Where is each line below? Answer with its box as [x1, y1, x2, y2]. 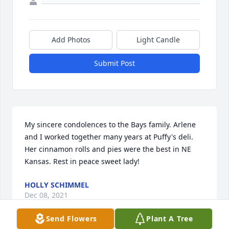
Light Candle [136, 35, 180, 45]
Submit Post [94, 58, 135, 68]
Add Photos [51, 35, 90, 45]
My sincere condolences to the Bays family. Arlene [25, 120, 196, 130]
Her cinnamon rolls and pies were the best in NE [25, 144, 191, 154]
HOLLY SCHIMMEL [25, 180, 89, 190]
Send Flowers [45, 214, 98, 223]
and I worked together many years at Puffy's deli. [25, 132, 193, 142]
